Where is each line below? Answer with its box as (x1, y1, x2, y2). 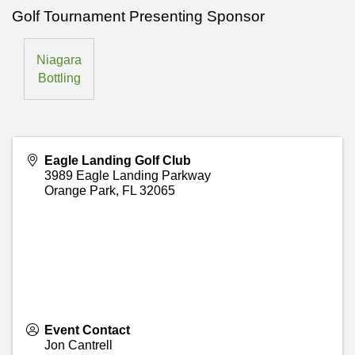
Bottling (37, 71, 81, 85)
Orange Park (44, 184, 116, 197)
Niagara (36, 53, 82, 67)
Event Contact (44, 323, 130, 337)
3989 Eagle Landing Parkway (44, 169, 211, 182)
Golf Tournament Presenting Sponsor (12, 8, 265, 25)
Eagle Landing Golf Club (44, 154, 191, 167)
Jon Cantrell (44, 338, 113, 352)
